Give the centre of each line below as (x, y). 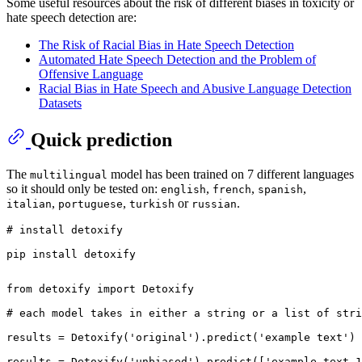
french (232, 190)
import (116, 289)
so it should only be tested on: (84, 189)
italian (29, 204)
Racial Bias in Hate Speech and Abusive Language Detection (195, 89)
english (183, 190)
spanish (280, 190)
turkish (152, 204)
